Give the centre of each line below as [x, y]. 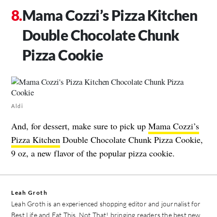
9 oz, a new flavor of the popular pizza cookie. [93, 153]
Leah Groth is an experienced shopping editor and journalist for [106, 204]
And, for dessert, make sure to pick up [80, 126]
